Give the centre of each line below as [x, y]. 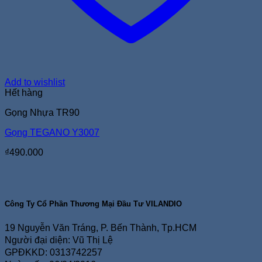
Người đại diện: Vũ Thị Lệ [59, 240]
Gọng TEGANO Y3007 [52, 132]
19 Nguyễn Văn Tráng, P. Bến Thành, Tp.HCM [101, 228]
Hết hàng [24, 92]
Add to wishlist [35, 82]
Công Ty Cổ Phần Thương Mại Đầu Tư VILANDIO [93, 204]
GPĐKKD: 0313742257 [54, 253]
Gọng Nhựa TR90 [42, 112]
